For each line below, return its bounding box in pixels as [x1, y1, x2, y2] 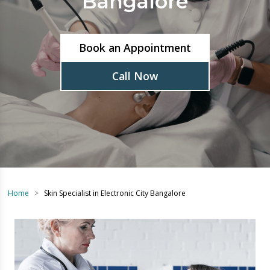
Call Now [102, 38, 144, 52]
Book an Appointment [72, 11, 174, 25]
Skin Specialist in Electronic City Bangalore [40, 146, 169, 156]
